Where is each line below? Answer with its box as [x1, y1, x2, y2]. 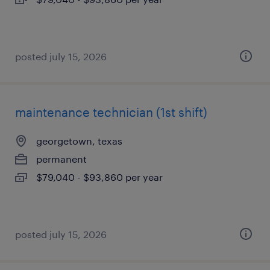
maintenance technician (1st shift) [15, 105, 207, 119]
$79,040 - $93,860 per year [36, 171, 163, 183]
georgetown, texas [36, 135, 122, 146]
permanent [36, 153, 87, 165]
